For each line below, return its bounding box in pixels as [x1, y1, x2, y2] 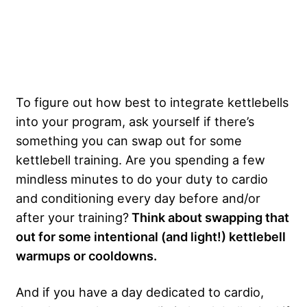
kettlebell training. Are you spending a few [16, 151, 265, 167]
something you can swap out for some [16, 132, 242, 148]
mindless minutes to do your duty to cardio [16, 171, 268, 186]
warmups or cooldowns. [16, 247, 157, 263]
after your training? [16, 209, 129, 225]
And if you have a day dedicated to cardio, [16, 284, 264, 299]
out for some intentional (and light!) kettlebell [16, 228, 286, 244]
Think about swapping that [129, 209, 289, 225]
